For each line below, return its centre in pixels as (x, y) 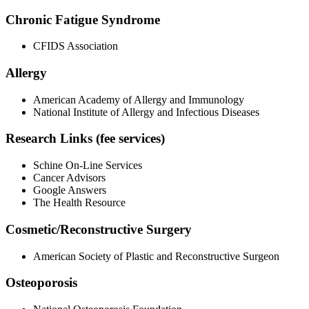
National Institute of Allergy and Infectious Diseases (146, 112)
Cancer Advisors (69, 178)
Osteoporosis (41, 283)
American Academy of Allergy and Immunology (139, 99)
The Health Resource (79, 203)
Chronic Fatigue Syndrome (83, 19)
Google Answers (70, 190)
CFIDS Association (76, 46)
